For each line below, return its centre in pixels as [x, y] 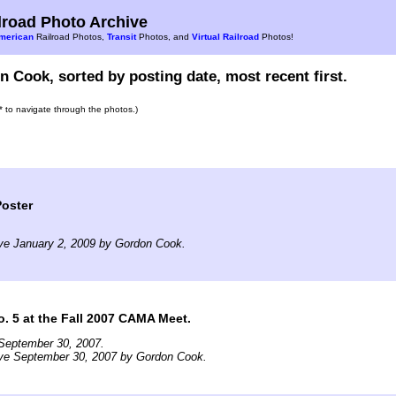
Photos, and [164, 37]
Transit [122, 37]
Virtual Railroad [225, 37]
